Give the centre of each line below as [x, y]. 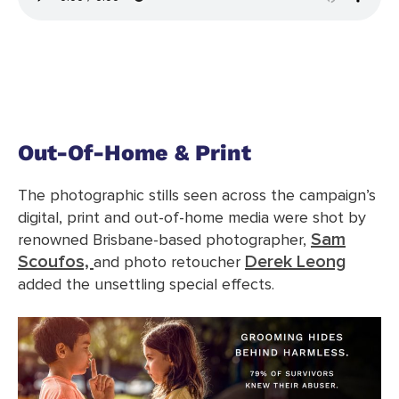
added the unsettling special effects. [146, 285]
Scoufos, [56, 262]
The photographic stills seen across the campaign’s [197, 196]
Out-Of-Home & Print [134, 153]
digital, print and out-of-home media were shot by [192, 219]
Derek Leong [296, 262]
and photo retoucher [169, 263]
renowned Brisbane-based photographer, [164, 241]
